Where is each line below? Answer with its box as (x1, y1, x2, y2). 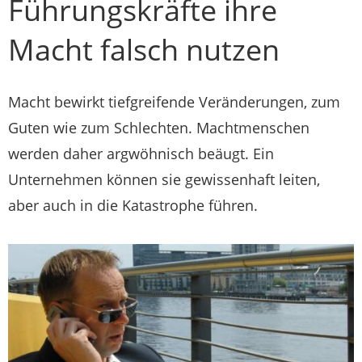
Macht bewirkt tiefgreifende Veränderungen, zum (8, 92, 340, 112)
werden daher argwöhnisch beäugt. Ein (8, 144, 274, 163)
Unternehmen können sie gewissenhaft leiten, (8, 170, 320, 189)
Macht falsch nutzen (8, 30, 280, 69)
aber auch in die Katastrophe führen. (8, 196, 258, 215)
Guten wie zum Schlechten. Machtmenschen (8, 118, 309, 137)
